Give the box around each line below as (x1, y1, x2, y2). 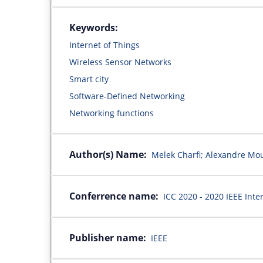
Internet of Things (69, 39, 140, 50)
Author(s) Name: (69, 147, 147, 161)
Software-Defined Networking (69, 90, 185, 102)
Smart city (69, 73, 109, 85)
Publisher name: (69, 231, 146, 244)
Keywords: (69, 21, 118, 34)
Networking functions (69, 107, 154, 119)
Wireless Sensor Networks (69, 56, 171, 68)
